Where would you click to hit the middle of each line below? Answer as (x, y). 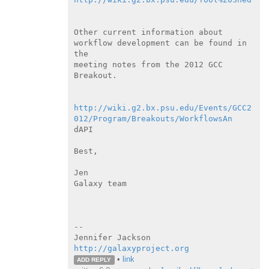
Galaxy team (100, 183)
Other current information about (148, 32)
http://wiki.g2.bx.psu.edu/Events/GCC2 (162, 107)
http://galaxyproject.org (131, 248)
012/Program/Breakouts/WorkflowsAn (153, 118)
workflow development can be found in (160, 43)
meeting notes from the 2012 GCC (148, 64)
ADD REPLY (94, 259)
